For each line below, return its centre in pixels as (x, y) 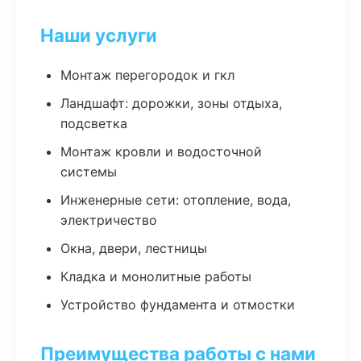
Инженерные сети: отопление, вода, (176, 200)
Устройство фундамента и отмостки (178, 305)
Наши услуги (99, 35)
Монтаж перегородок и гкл (147, 75)
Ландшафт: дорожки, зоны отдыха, (171, 103)
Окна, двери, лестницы (134, 248)
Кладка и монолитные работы (156, 276)
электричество (109, 220)
